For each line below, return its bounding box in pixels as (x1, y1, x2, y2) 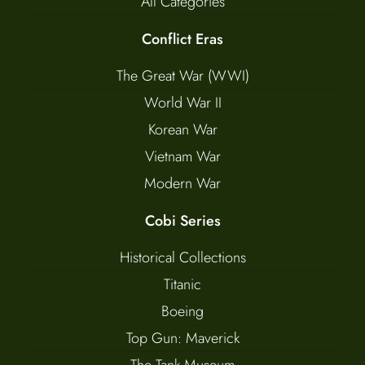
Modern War (144, 173, 221, 195)
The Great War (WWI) (116, 65, 249, 87)
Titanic (164, 274, 201, 296)
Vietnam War (144, 146, 221, 168)
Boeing (161, 301, 204, 323)
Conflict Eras (142, 29, 223, 51)
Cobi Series (144, 210, 221, 232)
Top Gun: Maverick (125, 328, 240, 350)
